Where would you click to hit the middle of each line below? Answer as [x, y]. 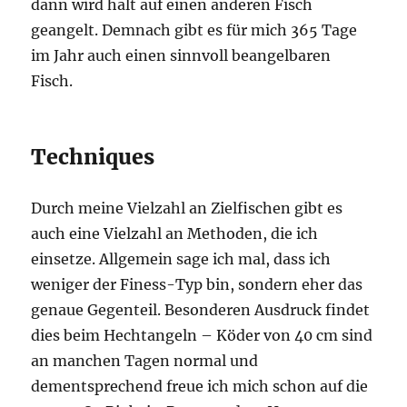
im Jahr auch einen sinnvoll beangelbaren [181, 56]
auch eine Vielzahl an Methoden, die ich [175, 234]
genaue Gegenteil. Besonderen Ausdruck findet [201, 310]
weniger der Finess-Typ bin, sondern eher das [197, 285]
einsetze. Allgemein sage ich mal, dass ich [181, 259]
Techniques [93, 157]
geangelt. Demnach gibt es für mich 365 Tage [194, 30]
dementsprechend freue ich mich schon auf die [200, 387]
